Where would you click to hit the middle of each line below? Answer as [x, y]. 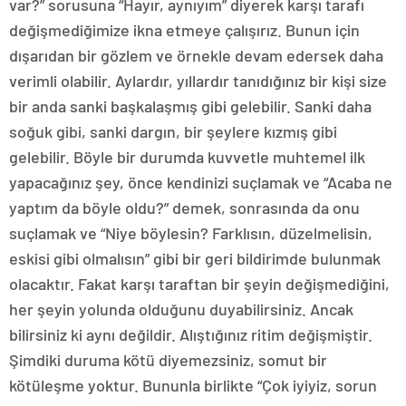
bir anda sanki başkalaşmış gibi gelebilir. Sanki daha [190, 106]
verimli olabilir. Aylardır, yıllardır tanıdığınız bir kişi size [198, 81]
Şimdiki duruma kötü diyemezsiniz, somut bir [168, 360]
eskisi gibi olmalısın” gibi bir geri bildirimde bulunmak [195, 258]
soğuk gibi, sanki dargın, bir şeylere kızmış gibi [173, 131]
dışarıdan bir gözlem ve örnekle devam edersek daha [196, 55]
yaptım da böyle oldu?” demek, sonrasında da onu [184, 208]
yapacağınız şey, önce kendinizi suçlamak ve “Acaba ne [201, 182]
